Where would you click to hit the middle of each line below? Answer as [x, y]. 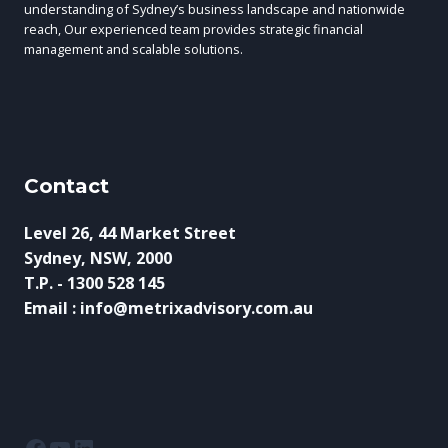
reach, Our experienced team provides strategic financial [193, 28]
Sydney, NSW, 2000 [98, 258]
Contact [66, 186]
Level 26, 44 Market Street [130, 233]
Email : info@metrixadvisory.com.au [168, 308]
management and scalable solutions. [133, 48]
